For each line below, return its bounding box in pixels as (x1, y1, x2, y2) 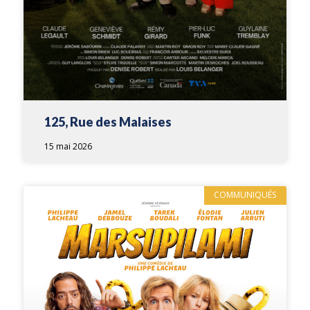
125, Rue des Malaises (44, 114, 172, 130)
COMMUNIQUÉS (214, 189, 277, 201)
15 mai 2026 (44, 140, 93, 153)
